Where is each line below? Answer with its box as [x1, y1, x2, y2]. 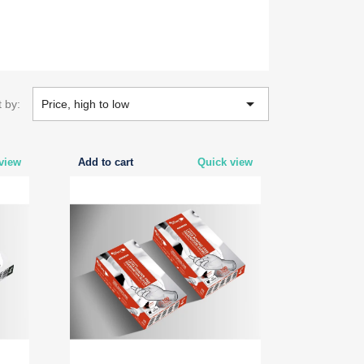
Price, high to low [41, 97, 130, 110]
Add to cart [77, 156, 133, 168]
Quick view [197, 156, 253, 168]
